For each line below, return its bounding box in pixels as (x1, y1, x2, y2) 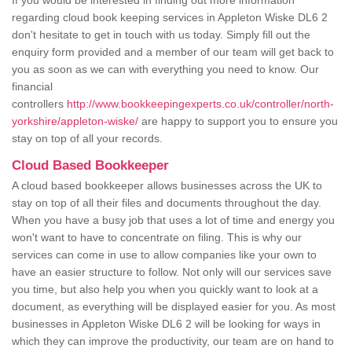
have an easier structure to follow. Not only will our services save (12, 266, 332, 279)
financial (12, 80, 53, 93)
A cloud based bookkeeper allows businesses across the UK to (12, 179, 322, 192)
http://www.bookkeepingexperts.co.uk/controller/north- (67, 97, 334, 111)
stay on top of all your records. (12, 132, 166, 145)
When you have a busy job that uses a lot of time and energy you (12, 214, 335, 227)
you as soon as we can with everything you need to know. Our (12, 63, 319, 76)
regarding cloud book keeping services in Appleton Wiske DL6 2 (12, 11, 328, 24)
